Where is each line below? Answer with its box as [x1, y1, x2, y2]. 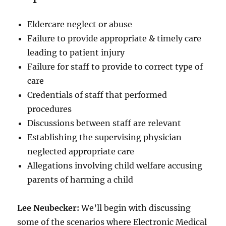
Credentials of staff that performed [27, 89, 167, 100]
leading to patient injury [27, 47, 125, 58]
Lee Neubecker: [17, 202, 80, 213]
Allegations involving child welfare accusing [27, 160, 203, 171]
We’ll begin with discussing [79, 202, 191, 213]
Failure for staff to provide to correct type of [27, 61, 203, 72]
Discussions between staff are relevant [27, 118, 182, 128]
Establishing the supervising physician [27, 132, 182, 142]
